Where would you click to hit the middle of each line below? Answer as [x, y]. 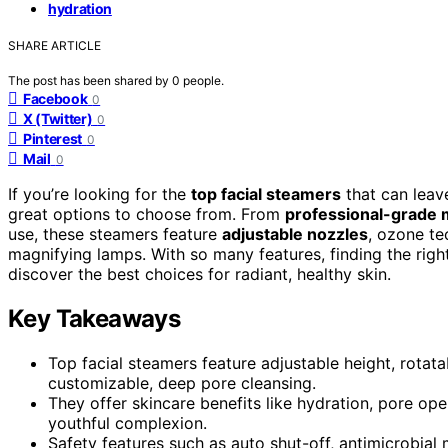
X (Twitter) [58, 118]
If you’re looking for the [99, 193]
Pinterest [52, 138]
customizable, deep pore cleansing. [182, 382]
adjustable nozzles [295, 233]
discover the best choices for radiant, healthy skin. [199, 273]
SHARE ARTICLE [54, 45]
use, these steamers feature [115, 233]
